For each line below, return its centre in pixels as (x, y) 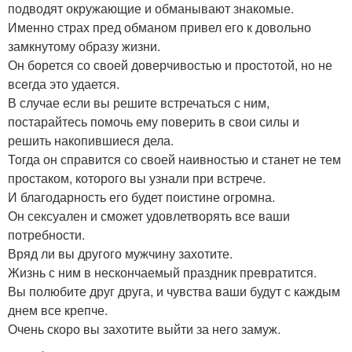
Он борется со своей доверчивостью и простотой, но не (170, 65)
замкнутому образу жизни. (84, 46)
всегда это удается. (64, 84)
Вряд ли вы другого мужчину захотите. (120, 253)
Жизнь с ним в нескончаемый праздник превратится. (162, 272)
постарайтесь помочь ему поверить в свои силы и (154, 121)
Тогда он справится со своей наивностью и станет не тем (174, 159)
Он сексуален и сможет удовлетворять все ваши (149, 216)
